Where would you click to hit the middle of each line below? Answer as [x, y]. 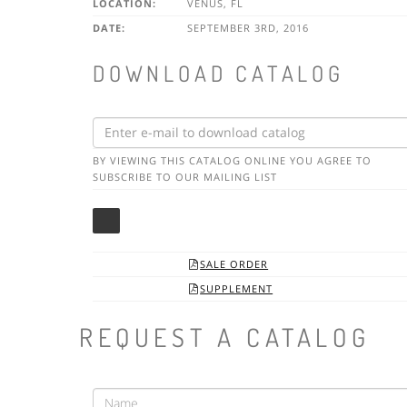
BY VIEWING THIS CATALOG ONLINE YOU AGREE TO [232, 160]
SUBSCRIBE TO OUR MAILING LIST [185, 176]
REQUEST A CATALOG [225, 337]
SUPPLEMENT [237, 288]
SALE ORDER [234, 263]
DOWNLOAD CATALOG [218, 74]
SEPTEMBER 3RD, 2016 [246, 28]
